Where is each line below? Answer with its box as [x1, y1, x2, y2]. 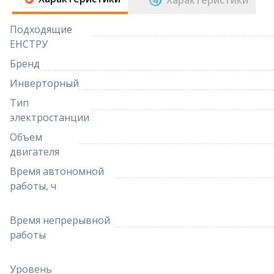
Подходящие [10, 23, 72, 36]
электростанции [10, 111, 89, 124]
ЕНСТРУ [10, 37, 48, 51]
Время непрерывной [10, 213, 110, 227]
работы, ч [10, 179, 56, 193]
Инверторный [10, 76, 79, 90]
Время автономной [10, 165, 104, 178]
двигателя [10, 145, 59, 158]
